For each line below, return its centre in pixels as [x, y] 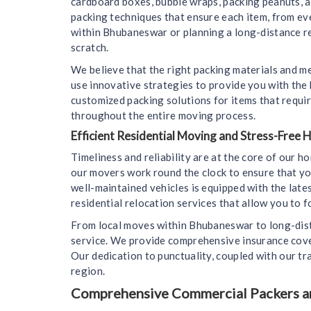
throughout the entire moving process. [163, 115]
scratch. [90, 47]
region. [88, 270]
